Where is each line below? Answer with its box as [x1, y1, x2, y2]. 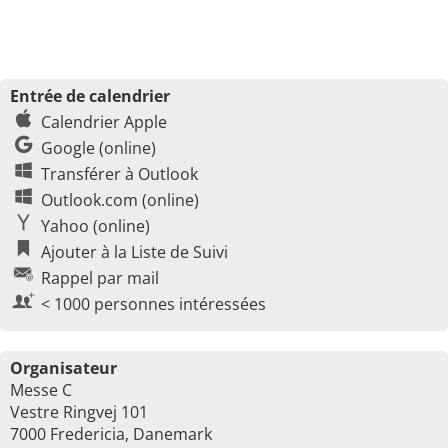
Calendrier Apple [41, 111, 167, 133]
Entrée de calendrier [10, 85, 170, 107]
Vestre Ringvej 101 [10, 401, 148, 423]
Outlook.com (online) [41, 189, 199, 211]
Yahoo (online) [41, 215, 150, 237]
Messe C [10, 379, 72, 401]
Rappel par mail [41, 267, 159, 289]
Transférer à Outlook [41, 163, 198, 185]
